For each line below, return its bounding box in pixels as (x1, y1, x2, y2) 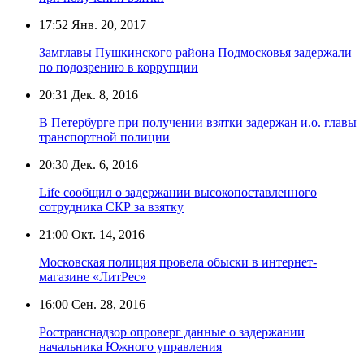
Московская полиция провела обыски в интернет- (39, 254, 317, 269)
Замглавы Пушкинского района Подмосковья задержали (39, 45, 352, 59)
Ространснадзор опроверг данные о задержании (39, 324, 305, 339)
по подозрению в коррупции (39, 59, 198, 74)
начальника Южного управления (39, 339, 222, 353)
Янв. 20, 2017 (68, 17, 146, 32)
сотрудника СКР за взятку (39, 199, 184, 214)
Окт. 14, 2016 (68, 227, 145, 241)
